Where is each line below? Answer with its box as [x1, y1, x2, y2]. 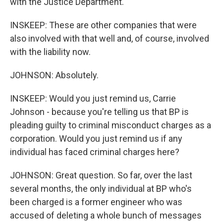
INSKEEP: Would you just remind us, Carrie [10, 93, 176, 104]
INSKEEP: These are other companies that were [10, 20, 197, 30]
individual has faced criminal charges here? [10, 147, 179, 157]
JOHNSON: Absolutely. [10, 70, 99, 80]
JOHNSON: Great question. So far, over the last [10, 170, 192, 180]
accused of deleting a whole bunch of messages [10, 210, 202, 221]
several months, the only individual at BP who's [10, 183, 192, 194]
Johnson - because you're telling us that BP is [10, 107, 189, 117]
